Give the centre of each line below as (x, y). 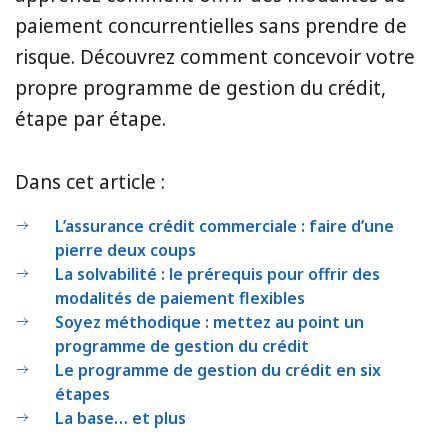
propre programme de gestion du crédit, (200, 87)
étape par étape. (90, 118)
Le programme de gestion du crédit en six (218, 369)
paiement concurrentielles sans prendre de (211, 25)
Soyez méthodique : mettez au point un (209, 321)
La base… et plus (120, 417)
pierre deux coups (125, 249)
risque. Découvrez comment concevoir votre (215, 56)
